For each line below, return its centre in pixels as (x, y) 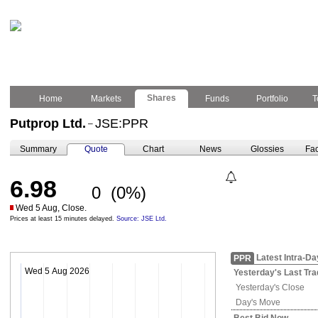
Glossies (267, 149)
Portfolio (272, 99)
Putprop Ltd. (48, 124)
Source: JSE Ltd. (142, 219)
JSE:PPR (122, 124)
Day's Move (257, 302)
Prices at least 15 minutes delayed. (63, 219)
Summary (38, 149)
